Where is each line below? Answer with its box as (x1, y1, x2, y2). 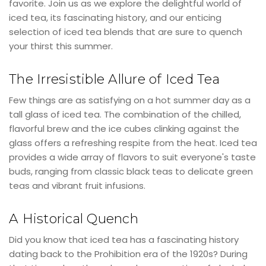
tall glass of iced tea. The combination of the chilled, (9, 107, 241, 121)
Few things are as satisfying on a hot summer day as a (9, 93, 251, 106)
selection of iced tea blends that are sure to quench (9, 25, 242, 38)
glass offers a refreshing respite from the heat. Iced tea (9, 136, 257, 149)
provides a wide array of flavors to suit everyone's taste (9, 150, 256, 163)
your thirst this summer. (9, 39, 113, 52)
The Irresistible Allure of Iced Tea (9, 71, 220, 87)
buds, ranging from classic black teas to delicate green (9, 164, 253, 178)
